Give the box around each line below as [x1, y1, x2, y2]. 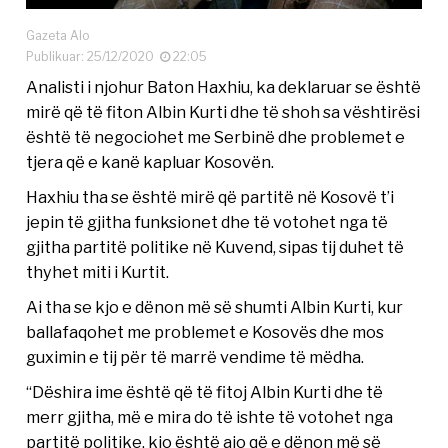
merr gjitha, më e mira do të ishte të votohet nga [26, 406, 394, 427]
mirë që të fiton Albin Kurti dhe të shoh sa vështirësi [26, 101, 421, 122]
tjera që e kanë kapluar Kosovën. [26, 151, 275, 172]
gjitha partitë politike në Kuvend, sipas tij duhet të [26, 236, 405, 257]
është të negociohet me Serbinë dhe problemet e [26, 126, 406, 147]
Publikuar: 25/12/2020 [26, 48, 161, 64]
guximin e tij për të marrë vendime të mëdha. [26, 346, 365, 367]
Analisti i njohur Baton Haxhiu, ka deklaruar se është [26, 76, 422, 97]
